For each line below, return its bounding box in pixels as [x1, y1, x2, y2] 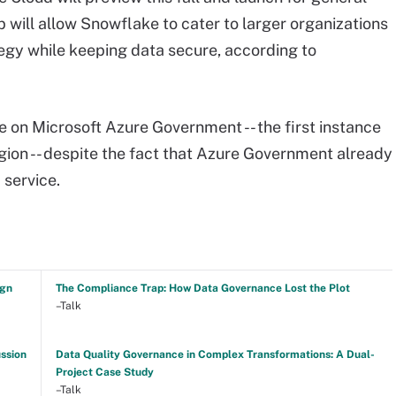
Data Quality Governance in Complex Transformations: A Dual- [55, 348, 375, 361]
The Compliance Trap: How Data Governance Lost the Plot [55, 282, 350, 294]
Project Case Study [55, 366, 154, 378]
